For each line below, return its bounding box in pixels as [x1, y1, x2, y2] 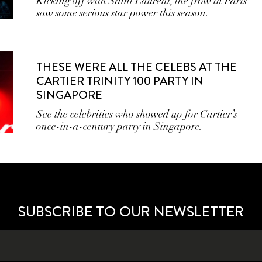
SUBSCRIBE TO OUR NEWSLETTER [18, 201, 244, 222]
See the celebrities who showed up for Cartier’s [36, 108, 238, 120]
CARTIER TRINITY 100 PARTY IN [36, 73, 204, 89]
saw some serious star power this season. [36, 6, 209, 19]
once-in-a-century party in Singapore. [36, 120, 203, 133]
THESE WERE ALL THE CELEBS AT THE [36, 58, 237, 75]
